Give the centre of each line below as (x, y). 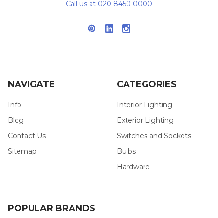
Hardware (133, 167)
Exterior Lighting (145, 120)
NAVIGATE (31, 84)
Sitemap (22, 152)
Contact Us (27, 136)
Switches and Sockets (154, 136)
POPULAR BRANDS (52, 209)
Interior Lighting (145, 105)
